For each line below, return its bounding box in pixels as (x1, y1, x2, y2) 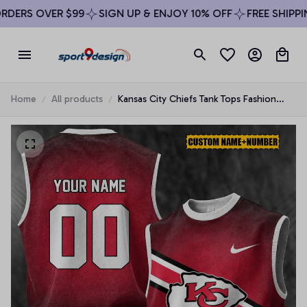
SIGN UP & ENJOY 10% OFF (84, 7, 218, 20)
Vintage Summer (118, 108, 188, 120)
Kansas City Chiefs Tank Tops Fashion (118, 93, 276, 105)
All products (51, 93, 103, 105)
